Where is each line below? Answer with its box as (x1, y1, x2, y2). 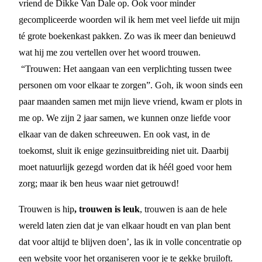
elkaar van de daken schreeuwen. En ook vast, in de (19, 129, 210, 139)
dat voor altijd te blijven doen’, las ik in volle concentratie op (19, 237, 242, 247)
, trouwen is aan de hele (140, 204, 227, 214)
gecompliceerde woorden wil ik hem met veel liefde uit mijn (19, 15, 240, 25)
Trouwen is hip (19, 204, 74, 214)
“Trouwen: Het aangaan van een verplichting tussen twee (19, 64, 232, 74)
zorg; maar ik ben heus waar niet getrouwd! (19, 178, 179, 188)
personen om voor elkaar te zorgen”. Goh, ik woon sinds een (19, 80, 243, 90)
